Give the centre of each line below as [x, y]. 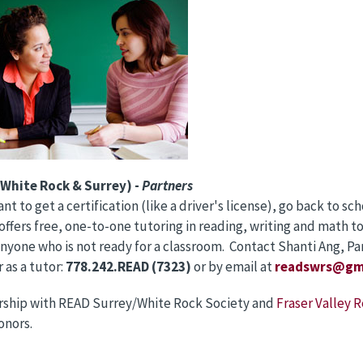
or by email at [233, 266]
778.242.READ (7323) [128, 266]
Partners [167, 185]
